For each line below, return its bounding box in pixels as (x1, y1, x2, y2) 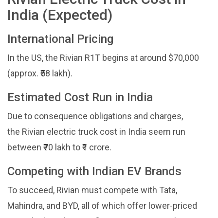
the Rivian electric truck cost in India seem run (7, 127, 185, 137)
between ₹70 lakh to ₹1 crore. (7, 142, 111, 153)
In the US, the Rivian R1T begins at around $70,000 (7, 53, 199, 63)
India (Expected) (7, 6, 112, 24)
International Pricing (7, 32, 113, 46)
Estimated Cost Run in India (7, 91, 153, 105)
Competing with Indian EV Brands (7, 164, 182, 179)
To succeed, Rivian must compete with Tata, (7, 185, 177, 196)
